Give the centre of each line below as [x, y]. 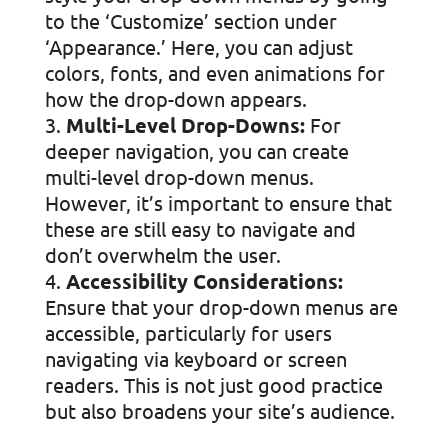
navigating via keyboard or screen [195, 358]
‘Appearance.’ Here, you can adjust [198, 46]
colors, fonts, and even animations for [214, 72]
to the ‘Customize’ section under [190, 20]
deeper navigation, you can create [196, 150]
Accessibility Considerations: [204, 281]
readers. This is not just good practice [213, 384]
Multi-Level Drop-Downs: [185, 125]
